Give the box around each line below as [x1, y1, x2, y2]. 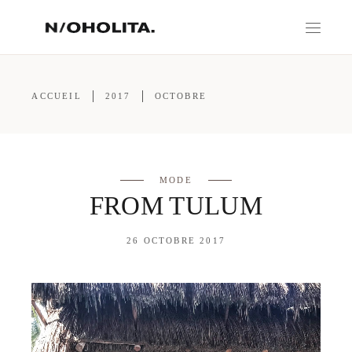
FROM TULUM [89, 192, 263, 220]
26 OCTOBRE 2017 [126, 236, 225, 245]
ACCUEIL [31, 91, 82, 101]
